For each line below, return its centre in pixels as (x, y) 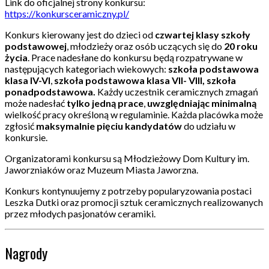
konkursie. (26, 138)
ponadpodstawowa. (50, 92)
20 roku (241, 46)
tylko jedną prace (105, 103)
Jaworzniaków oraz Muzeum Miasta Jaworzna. (101, 170)
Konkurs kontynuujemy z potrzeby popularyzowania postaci (128, 191)
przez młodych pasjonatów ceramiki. (80, 214)
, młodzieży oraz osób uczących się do (145, 46)
